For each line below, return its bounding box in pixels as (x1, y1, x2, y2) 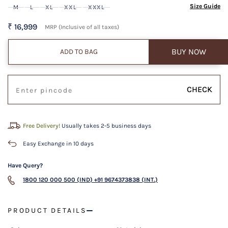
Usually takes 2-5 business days (60, 122, 151, 130)
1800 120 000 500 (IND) (23, 176, 93, 184)
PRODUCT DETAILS (8, 206, 87, 215)
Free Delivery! (23, 122, 60, 130)
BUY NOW (171, 47, 206, 57)
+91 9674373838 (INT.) (94, 176, 158, 184)
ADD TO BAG (60, 47, 98, 56)
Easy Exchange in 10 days (23, 140, 94, 148)
